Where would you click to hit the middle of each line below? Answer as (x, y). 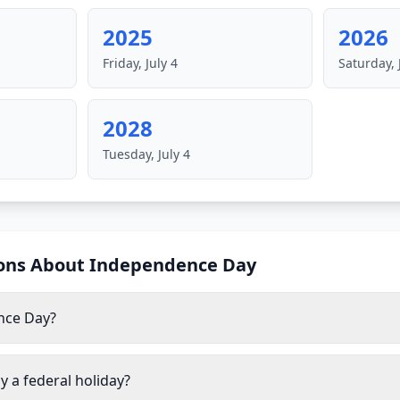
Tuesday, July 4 (146, 154)
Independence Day (173, 265)
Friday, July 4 (140, 63)
